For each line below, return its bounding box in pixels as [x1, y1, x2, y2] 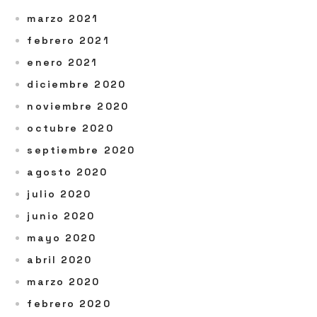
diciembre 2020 [27, 78, 126, 91]
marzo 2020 [27, 275, 100, 288]
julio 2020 [27, 188, 92, 200]
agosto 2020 [27, 166, 108, 178]
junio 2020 [27, 209, 96, 222]
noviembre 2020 [27, 100, 129, 113]
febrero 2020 [27, 297, 111, 310]
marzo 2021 [27, 12, 99, 25]
